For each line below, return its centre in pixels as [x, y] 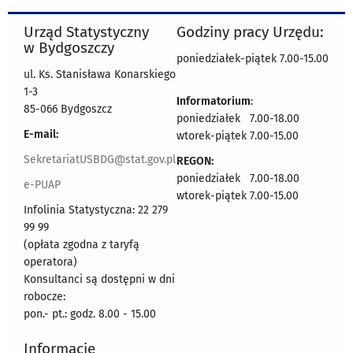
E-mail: [41, 134]
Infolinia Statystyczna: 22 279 [96, 210]
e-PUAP [42, 184]
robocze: [45, 296]
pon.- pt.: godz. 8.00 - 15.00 [90, 314]
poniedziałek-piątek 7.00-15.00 [253, 58]
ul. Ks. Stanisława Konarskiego [100, 74]
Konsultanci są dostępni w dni [99, 279]
